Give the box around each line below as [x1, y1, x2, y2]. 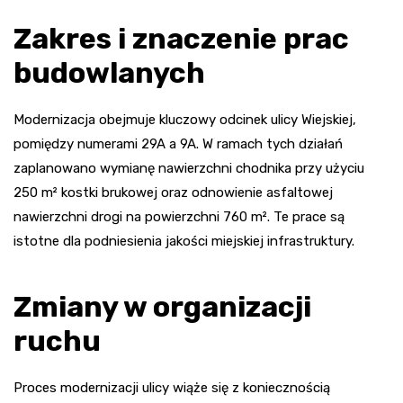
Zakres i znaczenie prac [13, 21, 349, 56]
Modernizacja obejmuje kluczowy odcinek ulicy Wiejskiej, [13, 111, 356, 128]
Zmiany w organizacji [13, 289, 311, 324]
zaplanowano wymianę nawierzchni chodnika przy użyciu [13, 159, 364, 176]
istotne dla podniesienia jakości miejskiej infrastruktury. [13, 232, 354, 249]
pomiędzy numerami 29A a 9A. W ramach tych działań [13, 135, 343, 152]
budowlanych [13, 55, 205, 90]
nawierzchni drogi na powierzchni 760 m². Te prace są [13, 208, 345, 225]
